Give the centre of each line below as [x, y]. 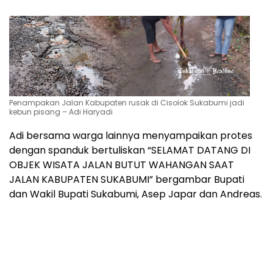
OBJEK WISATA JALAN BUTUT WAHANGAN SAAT [122, 165]
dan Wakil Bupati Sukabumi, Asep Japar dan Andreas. [136, 194]
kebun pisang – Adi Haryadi [61, 112]
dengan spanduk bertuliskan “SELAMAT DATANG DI [130, 150]
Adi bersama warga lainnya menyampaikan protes [131, 135]
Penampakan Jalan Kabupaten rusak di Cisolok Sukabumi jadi [127, 102]
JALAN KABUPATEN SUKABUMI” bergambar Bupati [127, 179]
